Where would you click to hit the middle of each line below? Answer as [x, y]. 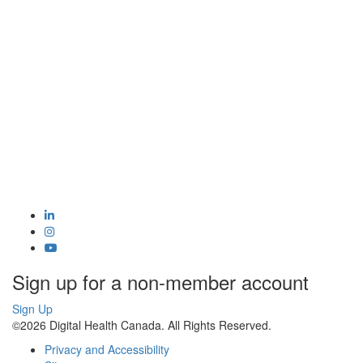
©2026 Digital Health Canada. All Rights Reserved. [142, 325]
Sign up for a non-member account [160, 282]
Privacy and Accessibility [107, 349]
